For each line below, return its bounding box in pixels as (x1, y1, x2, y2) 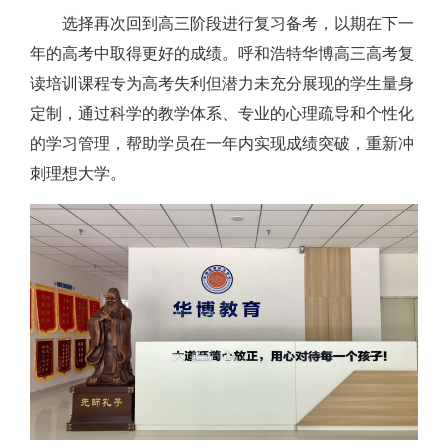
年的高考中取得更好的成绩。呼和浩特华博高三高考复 (30, 45, 414, 63)
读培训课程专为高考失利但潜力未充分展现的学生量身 (30, 75, 414, 93)
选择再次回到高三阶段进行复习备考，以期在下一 (62, 15, 414, 33)
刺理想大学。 (30, 165, 126, 183)
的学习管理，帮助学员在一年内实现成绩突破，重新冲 (30, 135, 414, 153)
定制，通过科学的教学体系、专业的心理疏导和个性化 (30, 105, 414, 123)
